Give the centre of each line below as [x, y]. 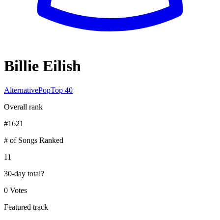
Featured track [26, 207]
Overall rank [23, 107]
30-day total [22, 173]
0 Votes [15, 190]
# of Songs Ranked [34, 140]
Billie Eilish [42, 66]
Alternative [21, 90]
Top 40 [62, 90]
